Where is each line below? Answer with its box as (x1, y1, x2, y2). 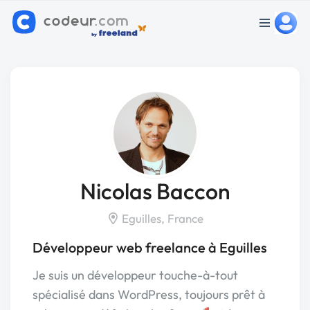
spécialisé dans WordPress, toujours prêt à (33, 286, 265, 302)
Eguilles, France (118, 211, 203, 226)
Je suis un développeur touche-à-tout (33, 267, 238, 283)
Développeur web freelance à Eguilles (33, 239, 267, 256)
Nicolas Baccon (80, 177, 230, 205)
